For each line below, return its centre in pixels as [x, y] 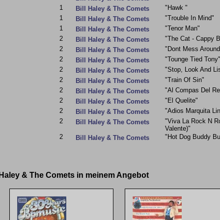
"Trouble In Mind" [190, 18]
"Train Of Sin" [185, 80]
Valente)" [178, 128]
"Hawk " [176, 8]
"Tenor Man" [182, 28]
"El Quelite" [181, 100]
